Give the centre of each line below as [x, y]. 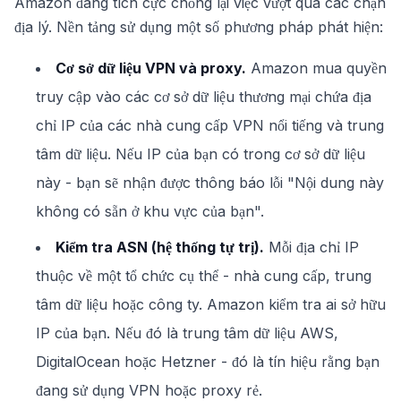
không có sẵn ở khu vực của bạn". [150, 211]
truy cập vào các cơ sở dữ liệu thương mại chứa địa [204, 97]
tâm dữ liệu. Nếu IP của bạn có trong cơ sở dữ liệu [200, 154]
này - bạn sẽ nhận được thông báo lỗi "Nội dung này [210, 183]
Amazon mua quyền [316, 68]
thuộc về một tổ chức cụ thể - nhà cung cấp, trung [204, 276]
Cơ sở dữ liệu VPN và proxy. [151, 68]
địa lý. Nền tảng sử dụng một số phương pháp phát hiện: [199, 27]
